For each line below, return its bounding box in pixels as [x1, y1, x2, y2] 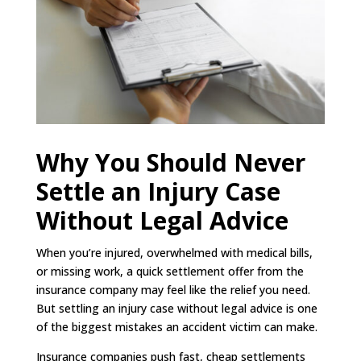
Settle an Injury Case [35, 174, 280, 208]
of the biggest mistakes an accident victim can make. [35, 318, 317, 334]
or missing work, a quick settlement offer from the [35, 263, 304, 279]
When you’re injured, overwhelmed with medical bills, [35, 244, 313, 260]
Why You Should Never [35, 145, 305, 179]
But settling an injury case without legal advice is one [35, 300, 317, 316]
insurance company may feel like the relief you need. [35, 281, 310, 297]
